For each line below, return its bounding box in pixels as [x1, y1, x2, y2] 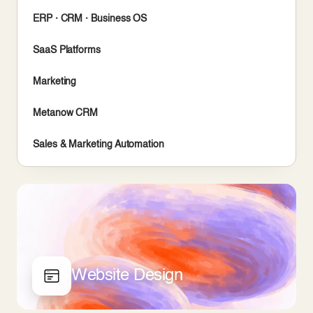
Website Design [71, 268, 183, 284]
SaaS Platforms [33, 45, 101, 55]
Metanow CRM [33, 108, 99, 118]
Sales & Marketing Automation [33, 140, 164, 150]
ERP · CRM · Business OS [33, 14, 147, 24]
